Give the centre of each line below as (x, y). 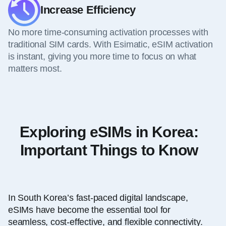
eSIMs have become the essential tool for (90, 210)
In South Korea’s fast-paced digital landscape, (98, 198)
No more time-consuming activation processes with (108, 33)
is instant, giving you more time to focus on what (102, 57)
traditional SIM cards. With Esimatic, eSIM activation (110, 45)
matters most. (35, 69)
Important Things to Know (109, 150)
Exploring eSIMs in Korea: (109, 132)
